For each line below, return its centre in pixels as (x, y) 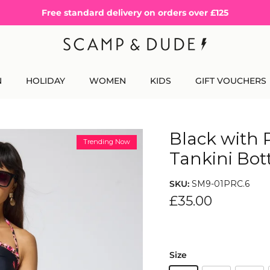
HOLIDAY (46, 80)
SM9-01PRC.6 (220, 184)
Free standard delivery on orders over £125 (135, 12)
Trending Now (106, 142)
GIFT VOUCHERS (231, 80)
